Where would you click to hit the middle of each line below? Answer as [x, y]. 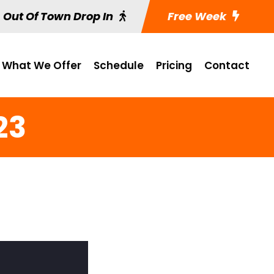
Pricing [174, 65]
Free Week [196, 16]
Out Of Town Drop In [58, 16]
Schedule [119, 65]
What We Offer [42, 65]
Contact [227, 65]
